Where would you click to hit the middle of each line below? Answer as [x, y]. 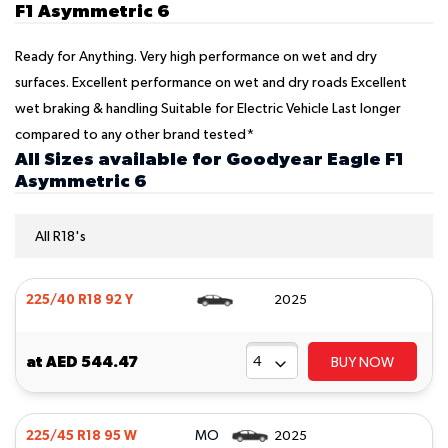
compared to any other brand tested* [134, 135]
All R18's [60, 237]
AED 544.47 [92, 362]
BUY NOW [362, 363]
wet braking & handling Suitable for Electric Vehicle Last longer [208, 109]
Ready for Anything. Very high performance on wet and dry [196, 57]
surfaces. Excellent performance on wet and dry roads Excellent [211, 83]
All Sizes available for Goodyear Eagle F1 [209, 159]
